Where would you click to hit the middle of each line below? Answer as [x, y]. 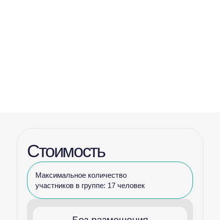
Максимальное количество [81, 175]
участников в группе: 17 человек [90, 185]
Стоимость [66, 151]
